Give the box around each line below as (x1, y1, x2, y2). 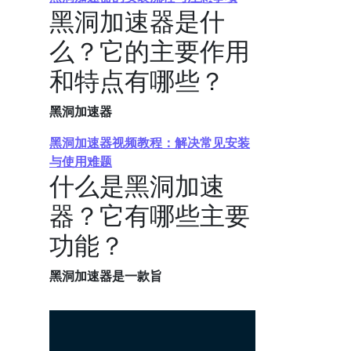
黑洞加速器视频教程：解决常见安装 (49, 134, 250, 151)
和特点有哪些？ (49, 63, 225, 97)
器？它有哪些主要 (49, 198, 250, 232)
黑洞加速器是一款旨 (49, 267, 162, 284)
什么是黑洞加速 (49, 168, 225, 202)
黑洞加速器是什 (49, 4, 225, 38)
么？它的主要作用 (49, 34, 250, 67)
